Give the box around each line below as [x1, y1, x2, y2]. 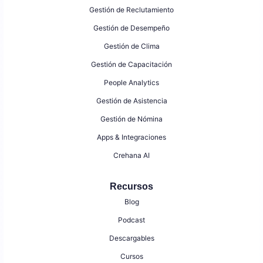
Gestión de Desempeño [93, 23, 170, 33]
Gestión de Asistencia [96, 96, 167, 106]
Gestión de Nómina [100, 114, 163, 124]
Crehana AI [113, 151, 150, 160]
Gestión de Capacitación [91, 60, 172, 69]
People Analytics [104, 78, 159, 87]
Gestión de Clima [103, 42, 160, 51]
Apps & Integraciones [97, 133, 166, 142]
